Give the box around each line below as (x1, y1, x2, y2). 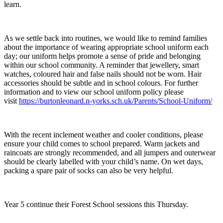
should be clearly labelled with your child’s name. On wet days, (4, 157, 203, 166)
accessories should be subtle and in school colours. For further (4, 78, 198, 87)
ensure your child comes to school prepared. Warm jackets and (4, 139, 200, 148)
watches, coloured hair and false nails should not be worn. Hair (4, 69, 202, 78)
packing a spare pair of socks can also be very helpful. (4, 166, 173, 175)
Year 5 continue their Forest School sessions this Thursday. (4, 200, 188, 209)
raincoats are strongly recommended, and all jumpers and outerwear (4, 148, 216, 157)
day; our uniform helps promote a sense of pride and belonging (4, 51, 201, 60)
